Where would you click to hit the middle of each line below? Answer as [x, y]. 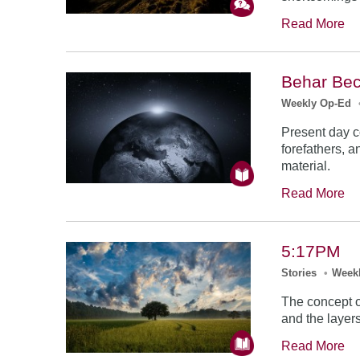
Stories [299, 273]
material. [306, 166]
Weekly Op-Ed [317, 103]
